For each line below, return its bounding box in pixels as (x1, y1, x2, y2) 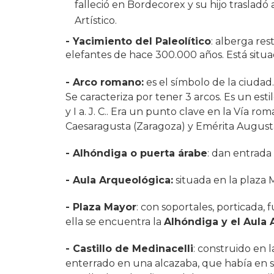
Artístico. (75, 14, 117, 26)
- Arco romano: (65, 76, 144, 88)
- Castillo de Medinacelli (65, 242, 193, 254)
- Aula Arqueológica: (65, 174, 173, 186)
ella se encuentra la (65, 215, 164, 228)
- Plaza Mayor (65, 201, 136, 213)
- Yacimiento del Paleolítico (65, 35, 211, 47)
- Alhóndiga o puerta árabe (65, 147, 207, 159)
